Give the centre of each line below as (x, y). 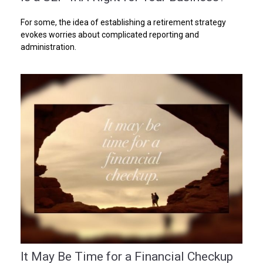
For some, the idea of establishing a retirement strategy (123, 22)
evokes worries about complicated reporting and (110, 34)
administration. (48, 47)
